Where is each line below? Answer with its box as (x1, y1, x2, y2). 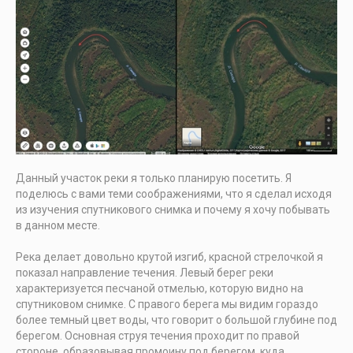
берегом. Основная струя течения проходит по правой (16, 329, 299, 343)
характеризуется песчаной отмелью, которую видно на (16, 282, 303, 295)
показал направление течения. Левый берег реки (16, 266, 273, 280)
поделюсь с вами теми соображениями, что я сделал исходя (16, 188, 332, 201)
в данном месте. (16, 219, 100, 232)
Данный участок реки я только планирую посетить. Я (16, 172, 292, 185)
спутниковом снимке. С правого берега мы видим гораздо (16, 298, 318, 311)
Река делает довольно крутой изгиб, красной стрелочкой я (16, 251, 323, 264)
